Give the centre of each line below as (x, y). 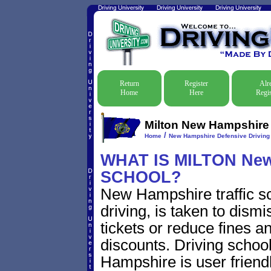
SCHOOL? (141, 177)
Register (196, 83)
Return (129, 83)
